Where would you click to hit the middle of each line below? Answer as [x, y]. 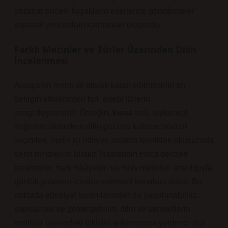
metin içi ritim [75, 140]
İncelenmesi [41, 61]
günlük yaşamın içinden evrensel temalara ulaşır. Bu [108, 181]
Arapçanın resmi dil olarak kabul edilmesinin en [100, 85]
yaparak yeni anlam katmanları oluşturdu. [88, 25]
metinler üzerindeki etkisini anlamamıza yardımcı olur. [110, 223]
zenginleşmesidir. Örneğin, [63, 113]
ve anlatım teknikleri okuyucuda [156, 140]
